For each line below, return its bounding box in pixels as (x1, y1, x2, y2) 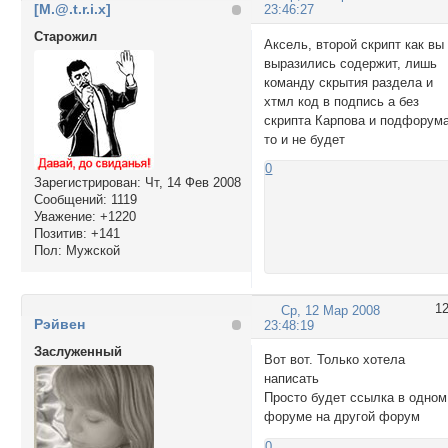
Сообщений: (33, 192, 107, 208)
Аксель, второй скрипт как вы (264, 36, 445, 52)
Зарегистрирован (33, 175, 137, 191)
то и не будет (264, 131, 346, 147)
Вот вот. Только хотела (264, 352, 406, 367)
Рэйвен (33, 316, 85, 333)
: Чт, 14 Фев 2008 (136, 175, 241, 191)
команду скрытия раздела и (264, 74, 434, 90)
